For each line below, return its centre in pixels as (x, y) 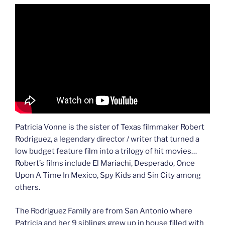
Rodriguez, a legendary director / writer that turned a (107, 139)
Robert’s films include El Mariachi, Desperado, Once (105, 163)
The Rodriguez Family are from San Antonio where (104, 211)
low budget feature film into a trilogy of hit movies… (106, 151)
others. (28, 188)
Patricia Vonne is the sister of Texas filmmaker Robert (110, 127)
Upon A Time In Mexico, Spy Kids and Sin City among (108, 176)
